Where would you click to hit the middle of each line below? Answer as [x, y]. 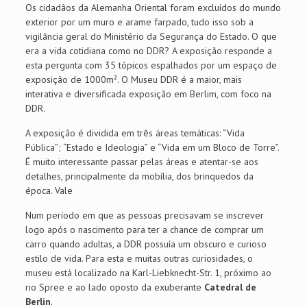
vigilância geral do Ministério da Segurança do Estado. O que [151, 37]
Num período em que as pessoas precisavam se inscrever [144, 216]
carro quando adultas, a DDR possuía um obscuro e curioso [146, 244]
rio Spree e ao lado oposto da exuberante [114, 287]
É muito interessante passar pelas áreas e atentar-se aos [142, 162]
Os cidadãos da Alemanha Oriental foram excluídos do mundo [153, 8]
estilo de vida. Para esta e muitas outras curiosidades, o [139, 259]
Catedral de [230, 287]
